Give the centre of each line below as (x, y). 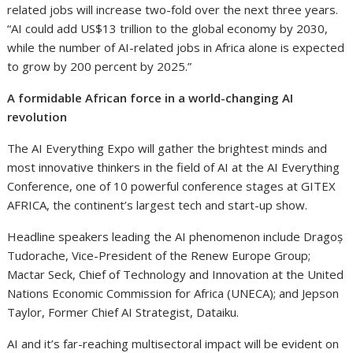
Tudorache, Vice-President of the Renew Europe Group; (159, 255)
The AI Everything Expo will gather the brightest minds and (167, 148)
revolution (41, 116)
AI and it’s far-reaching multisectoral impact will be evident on (173, 343)
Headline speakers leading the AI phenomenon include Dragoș (175, 236)
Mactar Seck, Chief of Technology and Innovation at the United (176, 274)
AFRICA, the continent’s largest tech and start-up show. (158, 204)
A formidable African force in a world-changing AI (150, 97)
